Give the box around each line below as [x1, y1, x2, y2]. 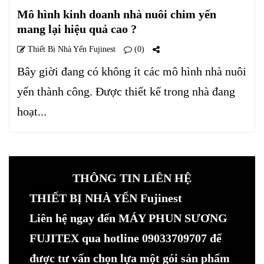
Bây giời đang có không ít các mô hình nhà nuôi [17, 64, 246, 78]
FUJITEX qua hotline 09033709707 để [29, 231, 222, 245]
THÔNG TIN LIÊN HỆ [72, 171, 192, 184]
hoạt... [17, 104, 47, 118]
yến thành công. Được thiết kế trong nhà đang [17, 84, 235, 98]
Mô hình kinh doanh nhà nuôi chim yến [17, 7, 216, 21]
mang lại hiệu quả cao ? [17, 22, 137, 35]
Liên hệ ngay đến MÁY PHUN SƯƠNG [29, 211, 227, 225]
